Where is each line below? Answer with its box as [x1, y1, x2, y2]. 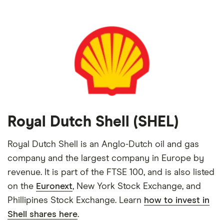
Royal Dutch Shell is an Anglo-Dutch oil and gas [7, 140, 199, 149]
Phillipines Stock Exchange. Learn [7, 196, 144, 205]
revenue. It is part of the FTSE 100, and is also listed [7, 168, 214, 177]
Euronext [36, 182, 72, 191]
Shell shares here [7, 210, 77, 219]
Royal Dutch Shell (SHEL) [7, 114, 178, 129]
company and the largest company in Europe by [7, 154, 204, 163]
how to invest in [144, 196, 209, 205]
